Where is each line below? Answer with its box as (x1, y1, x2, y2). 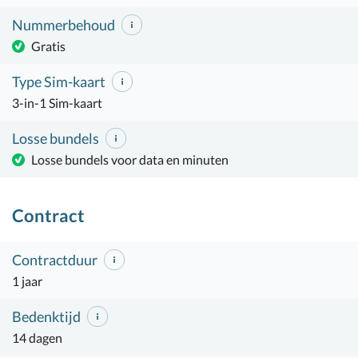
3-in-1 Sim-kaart (12, 95, 102, 111)
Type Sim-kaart (12, 73, 108, 90)
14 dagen (12, 330, 62, 346)
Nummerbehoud (12, 16, 117, 34)
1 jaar (12, 273, 42, 289)
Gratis (31, 38, 66, 54)
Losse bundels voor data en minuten (31, 152, 229, 168)
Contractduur (12, 251, 100, 268)
